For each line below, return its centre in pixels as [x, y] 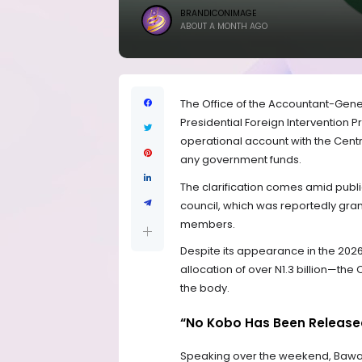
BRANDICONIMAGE [219, 13]
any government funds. [241, 160]
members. [208, 224]
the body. [205, 288]
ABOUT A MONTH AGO [224, 26]
